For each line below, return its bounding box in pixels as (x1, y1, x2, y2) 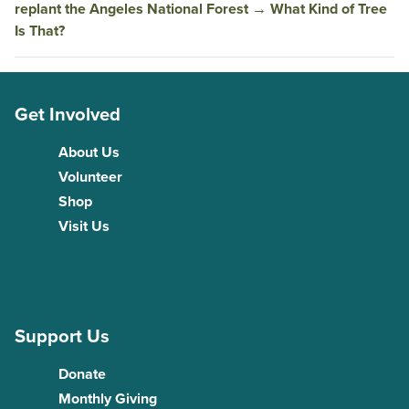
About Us (58, 142, 120, 162)
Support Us (15, 325, 110, 349)
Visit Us (58, 217, 110, 236)
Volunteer (58, 167, 122, 186)
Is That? (15, 21, 65, 40)
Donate (58, 364, 106, 383)
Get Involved (15, 102, 121, 126)
